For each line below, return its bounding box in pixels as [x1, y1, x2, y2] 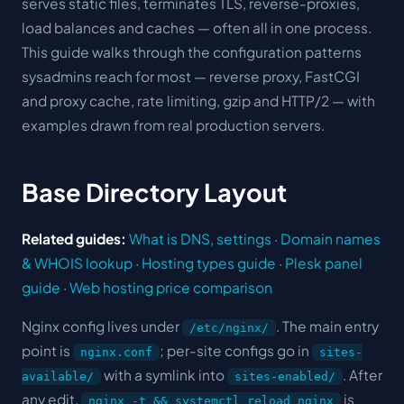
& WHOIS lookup [22, 253, 133, 271]
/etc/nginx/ [189, 320, 269, 335]
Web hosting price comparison [69, 278, 272, 296]
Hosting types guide [142, 253, 276, 271]
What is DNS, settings [129, 229, 271, 247]
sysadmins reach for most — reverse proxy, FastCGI [22, 68, 360, 85]
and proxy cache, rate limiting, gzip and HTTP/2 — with [22, 92, 375, 109]
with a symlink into [101, 365, 227, 383]
